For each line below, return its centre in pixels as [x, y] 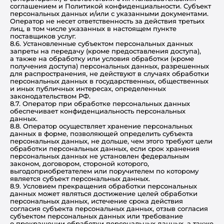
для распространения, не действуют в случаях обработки [109, 73]
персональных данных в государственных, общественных [109, 81]
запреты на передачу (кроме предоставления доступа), [105, 51]
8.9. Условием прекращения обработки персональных [103, 186]
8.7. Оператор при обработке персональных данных [100, 103]
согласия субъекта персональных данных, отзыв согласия [109, 208]
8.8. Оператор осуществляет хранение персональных [101, 126]
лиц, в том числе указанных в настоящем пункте [93, 28]
